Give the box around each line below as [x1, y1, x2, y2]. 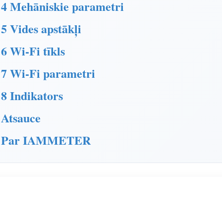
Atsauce [1, 109, 41, 126]
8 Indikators [1, 87, 63, 104]
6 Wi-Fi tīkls [1, 42, 65, 59]
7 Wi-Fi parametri [1, 64, 95, 82]
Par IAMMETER [1, 131, 91, 149]
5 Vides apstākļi [1, 20, 81, 37]
